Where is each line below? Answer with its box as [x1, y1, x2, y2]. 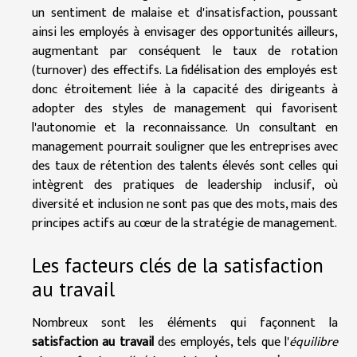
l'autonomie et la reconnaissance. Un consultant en [32, 116, 338, 139]
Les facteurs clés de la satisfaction [32, 252, 324, 278]
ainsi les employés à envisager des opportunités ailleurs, [32, 21, 338, 43]
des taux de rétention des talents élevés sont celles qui [32, 155, 338, 177]
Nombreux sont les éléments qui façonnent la [32, 312, 338, 334]
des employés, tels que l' [153, 331, 290, 353]
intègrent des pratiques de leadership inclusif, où [32, 174, 338, 196]
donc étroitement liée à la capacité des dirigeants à [32, 78, 338, 100]
